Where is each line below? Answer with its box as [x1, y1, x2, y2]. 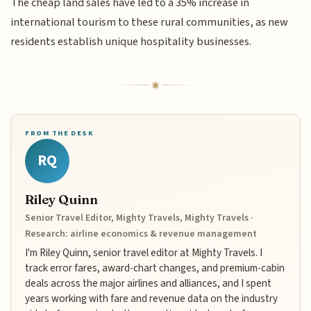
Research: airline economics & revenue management [25, 227, 258, 242]
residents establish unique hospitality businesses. [10, 33, 252, 50]
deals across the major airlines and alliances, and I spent [25, 276, 272, 292]
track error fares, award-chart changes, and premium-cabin [25, 260, 285, 276]
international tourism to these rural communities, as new [10, 13, 289, 31]
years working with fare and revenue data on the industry [25, 291, 278, 307]
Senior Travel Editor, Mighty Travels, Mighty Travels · [25, 211, 254, 226]
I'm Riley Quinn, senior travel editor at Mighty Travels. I [25, 245, 263, 261]
